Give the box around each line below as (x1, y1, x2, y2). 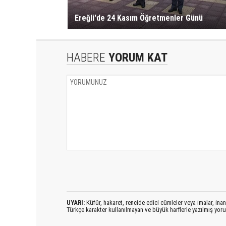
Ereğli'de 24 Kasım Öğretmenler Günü (74, 13, 203, 23)
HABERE (67, 50, 105, 65)
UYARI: (67, 198, 85, 206)
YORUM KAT (105, 50, 167, 65)
